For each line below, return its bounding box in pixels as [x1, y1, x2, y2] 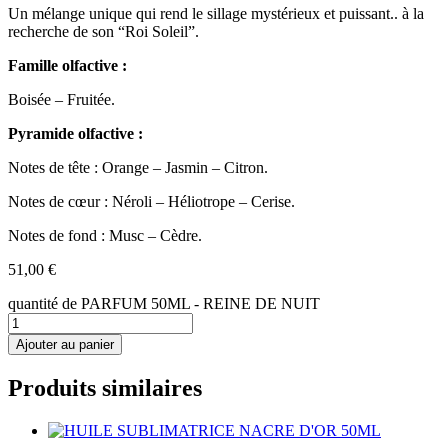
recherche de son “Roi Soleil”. [8, 23, 199, 41]
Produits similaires [8, 375, 202, 402]
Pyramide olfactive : [8, 125, 147, 143]
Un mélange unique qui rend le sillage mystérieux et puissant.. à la [8, 5, 424, 23]
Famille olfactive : [8, 57, 131, 75]
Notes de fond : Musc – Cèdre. [8, 227, 202, 245]
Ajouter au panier [16, 337, 114, 353]
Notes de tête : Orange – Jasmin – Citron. [8, 159, 268, 177]
